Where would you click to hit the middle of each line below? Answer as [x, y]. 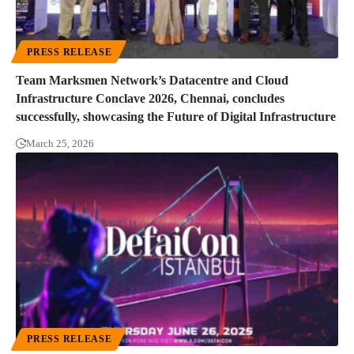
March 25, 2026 [60, 144]
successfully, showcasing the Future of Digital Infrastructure [176, 117]
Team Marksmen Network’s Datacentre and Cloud [152, 81]
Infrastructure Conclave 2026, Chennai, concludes [150, 99]
